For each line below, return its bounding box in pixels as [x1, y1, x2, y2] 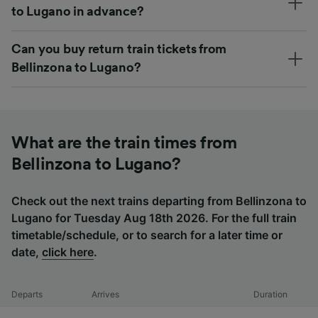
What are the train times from [11, 134, 237, 152]
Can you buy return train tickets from [11, 42, 227, 55]
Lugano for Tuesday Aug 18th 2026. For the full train [11, 210, 297, 225]
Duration [253, 288, 288, 300]
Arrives [91, 288, 119, 300]
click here [42, 244, 94, 259]
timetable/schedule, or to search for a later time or [11, 227, 283, 242]
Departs [11, 288, 43, 300]
